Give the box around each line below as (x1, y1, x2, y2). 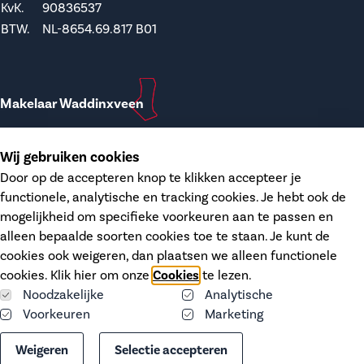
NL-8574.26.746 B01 (42, 260, 155, 277)
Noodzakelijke (23, 287, 104, 303)
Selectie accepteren (115, 342, 227, 358)
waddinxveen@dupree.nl (15, 160, 158, 177)
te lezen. (199, 267, 252, 284)
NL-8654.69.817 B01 (42, 21, 157, 38)
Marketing (205, 306, 263, 323)
